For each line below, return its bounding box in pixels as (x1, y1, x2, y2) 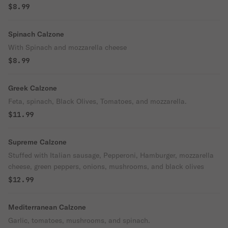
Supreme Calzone (8, 137, 67, 147)
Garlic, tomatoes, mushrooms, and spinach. (8, 216, 150, 225)
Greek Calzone (8, 83, 57, 93)
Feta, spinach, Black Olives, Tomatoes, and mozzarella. (8, 97, 187, 106)
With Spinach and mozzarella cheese (8, 43, 127, 52)
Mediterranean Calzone (8, 203, 86, 212)
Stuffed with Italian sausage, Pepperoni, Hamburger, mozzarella (8, 151, 214, 160)
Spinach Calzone (8, 30, 64, 39)
